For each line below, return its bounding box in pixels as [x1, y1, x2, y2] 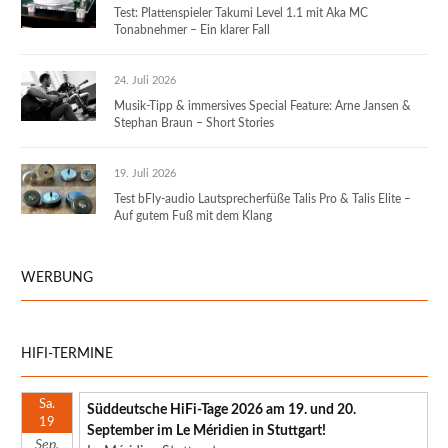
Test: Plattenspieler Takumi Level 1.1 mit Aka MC [114, 6, 368, 19]
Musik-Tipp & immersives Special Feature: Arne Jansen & [114, 99, 411, 112]
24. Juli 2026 [114, 74, 176, 86]
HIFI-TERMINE [21, 346, 113, 361]
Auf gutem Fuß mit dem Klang [114, 209, 272, 222]
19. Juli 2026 [114, 167, 176, 179]
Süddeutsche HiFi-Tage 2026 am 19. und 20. [87, 402, 356, 417]
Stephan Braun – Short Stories [114, 116, 274, 129]
